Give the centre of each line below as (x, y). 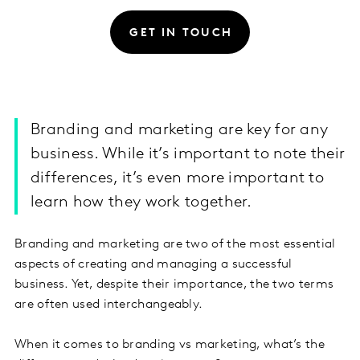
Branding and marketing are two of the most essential (175, 245)
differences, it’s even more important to (177, 179)
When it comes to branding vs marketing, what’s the (170, 345)
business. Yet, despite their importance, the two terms (174, 285)
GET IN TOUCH (181, 33)
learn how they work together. (141, 203)
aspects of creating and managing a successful (153, 265)
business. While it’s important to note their (188, 155)
